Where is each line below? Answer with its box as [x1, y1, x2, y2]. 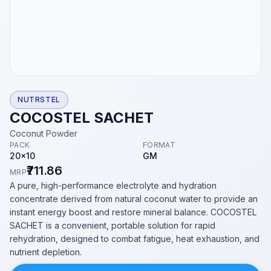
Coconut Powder [10, 128, 77, 139]
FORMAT [143, 140, 175, 149]
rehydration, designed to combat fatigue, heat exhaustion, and [10, 233, 260, 244]
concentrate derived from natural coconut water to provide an [10, 194, 258, 204]
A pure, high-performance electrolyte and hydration [10, 180, 217, 191]
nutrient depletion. [10, 247, 82, 257]
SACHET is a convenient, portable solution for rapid [10, 220, 215, 230]
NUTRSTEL [18, 95, 60, 104]
